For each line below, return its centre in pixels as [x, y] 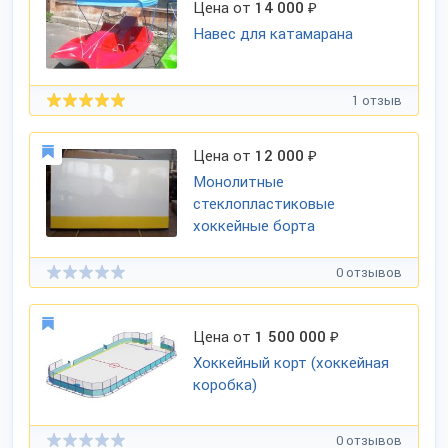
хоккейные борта [254, 226]
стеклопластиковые [264, 204]
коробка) [225, 385]
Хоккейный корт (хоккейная [291, 363]
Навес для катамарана [273, 34]
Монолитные [239, 182]
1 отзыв [377, 100]
